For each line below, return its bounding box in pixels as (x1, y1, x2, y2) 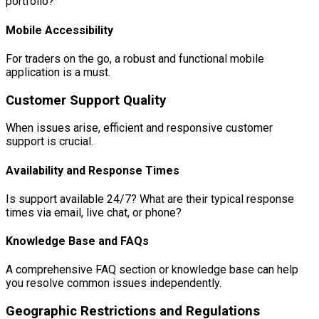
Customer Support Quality (6, 92, 166, 108)
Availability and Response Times (6, 163, 179, 177)
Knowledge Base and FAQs (6, 234, 149, 249)
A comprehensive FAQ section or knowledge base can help (6, 263, 298, 277)
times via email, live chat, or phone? (6, 205, 182, 219)
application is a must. (6, 65, 110, 79)
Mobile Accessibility (6, 23, 113, 37)
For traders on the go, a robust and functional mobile (6, 51, 264, 66)
